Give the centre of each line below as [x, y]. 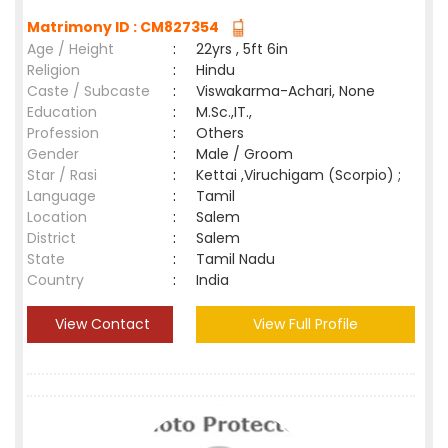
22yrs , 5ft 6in [242, 49]
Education [62, 112]
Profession [63, 133]
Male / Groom [248, 154]
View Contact [100, 324]
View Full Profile [305, 324]
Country [55, 280]
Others [220, 133]
